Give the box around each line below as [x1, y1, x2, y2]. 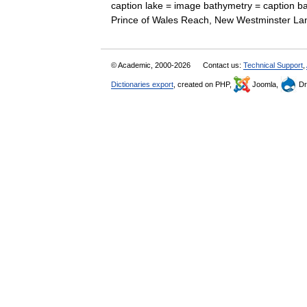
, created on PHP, [173, 80, 234, 88]
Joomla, [250, 80, 280, 88]
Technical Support [243, 61, 303, 69]
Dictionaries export [111, 80, 173, 88]
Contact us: [203, 61, 243, 69]
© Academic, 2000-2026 [111, 61, 193, 69]
